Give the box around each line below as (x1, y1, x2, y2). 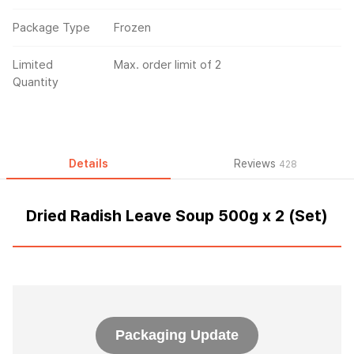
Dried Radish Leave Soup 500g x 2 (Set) (26, 206, 328, 225)
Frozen (114, 21, 151, 35)
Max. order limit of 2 (114, 58, 221, 72)
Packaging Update (115, 327, 239, 343)
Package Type (13, 21, 90, 35)
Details (69, 157, 108, 170)
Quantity (13, 75, 58, 89)
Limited (13, 58, 53, 72)
